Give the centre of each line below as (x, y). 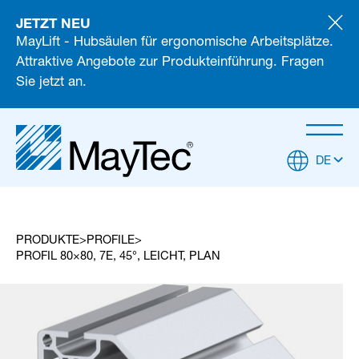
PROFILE (110, 241)
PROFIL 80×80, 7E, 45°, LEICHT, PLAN (118, 257)
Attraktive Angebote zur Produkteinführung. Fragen (169, 63)
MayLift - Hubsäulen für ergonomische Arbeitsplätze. (174, 43)
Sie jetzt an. (51, 83)
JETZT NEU (53, 23)
